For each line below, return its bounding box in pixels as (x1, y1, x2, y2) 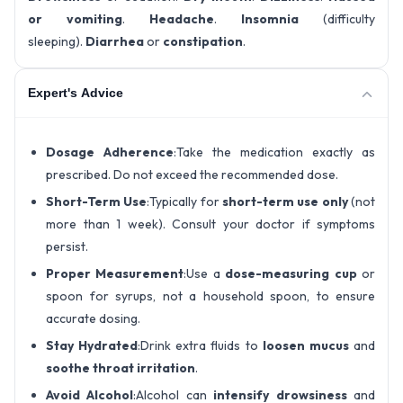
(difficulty (299, 10, 375, 27)
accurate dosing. (46, 309, 140, 327)
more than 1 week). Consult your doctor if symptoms (46, 215, 375, 232)
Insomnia (241, 10, 299, 27)
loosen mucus (262, 336, 349, 354)
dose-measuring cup (225, 264, 357, 282)
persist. (46, 237, 88, 255)
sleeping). (28, 32, 85, 49)
